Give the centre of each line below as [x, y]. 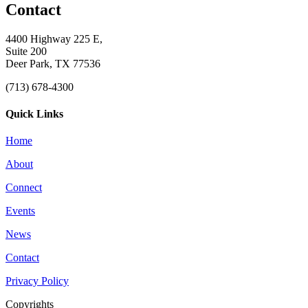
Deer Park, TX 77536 [53, 63]
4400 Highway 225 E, [54, 38]
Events [20, 211]
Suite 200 [26, 51]
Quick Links [34, 113]
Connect [24, 188]
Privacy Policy [37, 281]
